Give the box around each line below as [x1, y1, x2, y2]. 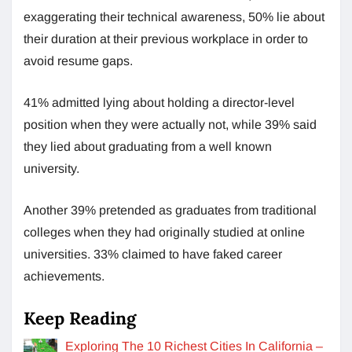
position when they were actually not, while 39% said [24, 117, 317, 131]
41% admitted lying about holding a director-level [24, 95, 295, 109]
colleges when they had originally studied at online [24, 225, 305, 239]
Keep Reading [24, 306, 136, 329]
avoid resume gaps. [24, 53, 133, 68]
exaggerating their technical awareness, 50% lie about [24, 9, 324, 24]
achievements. [24, 269, 104, 283]
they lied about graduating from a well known [24, 139, 272, 153]
